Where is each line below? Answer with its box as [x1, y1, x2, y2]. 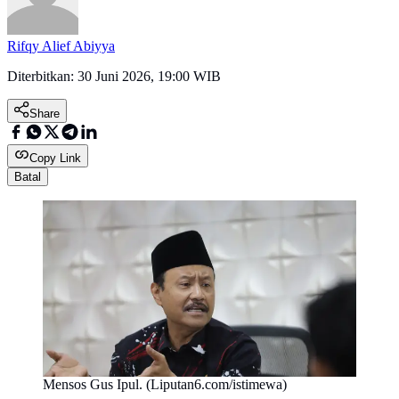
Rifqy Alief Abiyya [7, 38, 115, 54]
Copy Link [29, 151, 81, 166]
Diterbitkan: [7, 69, 77, 85]
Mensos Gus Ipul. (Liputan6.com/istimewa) [43, 377, 287, 393]
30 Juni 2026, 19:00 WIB [77, 69, 221, 85]
